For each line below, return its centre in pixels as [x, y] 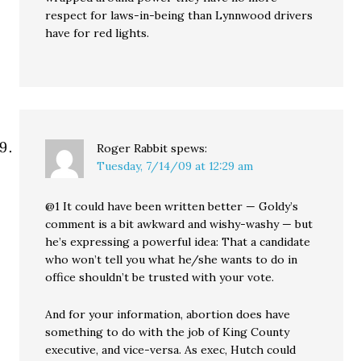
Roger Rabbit [133, 149]
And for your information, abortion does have [168, 315]
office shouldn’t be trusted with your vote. [160, 278]
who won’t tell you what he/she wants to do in [172, 260]
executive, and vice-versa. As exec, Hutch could [171, 350]
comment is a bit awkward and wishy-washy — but [179, 224]
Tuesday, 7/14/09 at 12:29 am [175, 166]
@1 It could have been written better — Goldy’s [172, 207]
